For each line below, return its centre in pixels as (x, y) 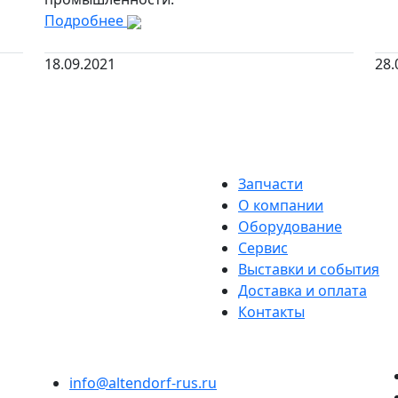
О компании (281, 205)
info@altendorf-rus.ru (143, 383)
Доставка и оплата (302, 291)
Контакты (271, 312)
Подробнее (86, 20)
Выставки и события (309, 269)
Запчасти (271, 184)
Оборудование (290, 227)
